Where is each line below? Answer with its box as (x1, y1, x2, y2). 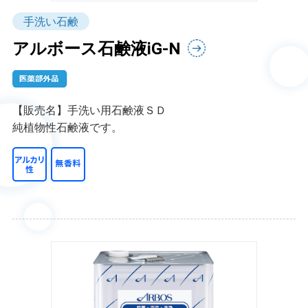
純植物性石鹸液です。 (12, 121, 122, 134)
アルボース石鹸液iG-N (12, 39, 181, 58)
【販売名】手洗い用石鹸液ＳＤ (12, 104, 166, 117)
